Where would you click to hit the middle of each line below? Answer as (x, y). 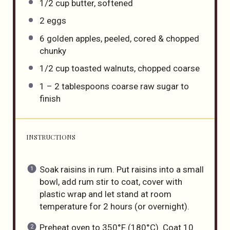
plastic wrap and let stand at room (105, 194)
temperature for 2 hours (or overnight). (114, 206)
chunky (53, 51)
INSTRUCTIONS (51, 137)
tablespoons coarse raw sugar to (124, 87)
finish (50, 99)
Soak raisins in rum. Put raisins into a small (121, 169)
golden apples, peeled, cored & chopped (122, 38)
